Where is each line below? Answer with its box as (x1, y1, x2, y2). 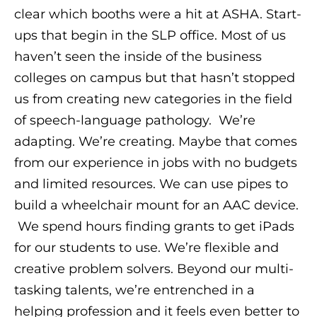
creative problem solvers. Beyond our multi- (14, 260, 294, 277)
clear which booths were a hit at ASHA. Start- (14, 6, 301, 22)
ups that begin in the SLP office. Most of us (14, 27, 286, 43)
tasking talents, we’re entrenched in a (14, 282, 255, 298)
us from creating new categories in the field (14, 91, 292, 107)
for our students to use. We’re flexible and (14, 239, 279, 255)
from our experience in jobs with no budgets (14, 154, 297, 171)
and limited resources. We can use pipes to (14, 175, 288, 192)
